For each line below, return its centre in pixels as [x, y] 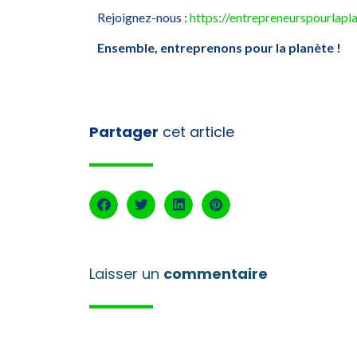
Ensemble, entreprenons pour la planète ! [219, 48]
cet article [196, 131]
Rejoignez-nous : [143, 17]
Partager [124, 131]
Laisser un [126, 273]
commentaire [216, 273]
